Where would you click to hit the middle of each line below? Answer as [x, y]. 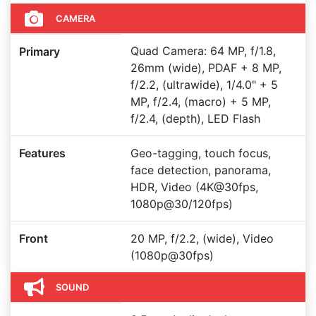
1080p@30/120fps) [182, 204]
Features [42, 153]
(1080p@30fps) [172, 255]
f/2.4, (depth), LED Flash [195, 119]
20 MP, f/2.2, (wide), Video [202, 238]
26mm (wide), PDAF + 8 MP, [206, 68]
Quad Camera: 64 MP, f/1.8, [203, 51]
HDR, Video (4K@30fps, [194, 187]
